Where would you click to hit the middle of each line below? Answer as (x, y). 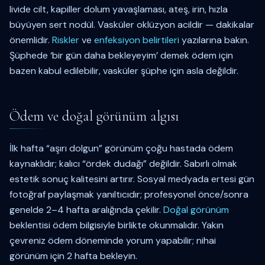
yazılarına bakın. (214, 40)
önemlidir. (31, 40)
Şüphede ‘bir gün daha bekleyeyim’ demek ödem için (121, 55)
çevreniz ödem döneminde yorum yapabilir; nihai (113, 240)
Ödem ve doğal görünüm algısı (94, 116)
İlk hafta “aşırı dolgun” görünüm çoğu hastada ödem (121, 148)
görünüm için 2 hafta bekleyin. (73, 256)
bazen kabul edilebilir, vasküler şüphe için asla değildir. (124, 71)
